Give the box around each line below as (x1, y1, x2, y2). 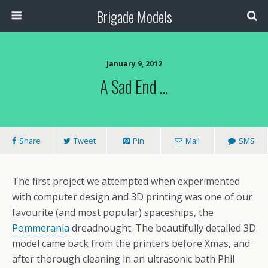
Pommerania (12, 221, 69, 234)
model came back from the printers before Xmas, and (12, 237, 250, 250)
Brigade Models (96, 5, 172, 27)
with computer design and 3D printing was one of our (12, 190, 252, 203)
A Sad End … (100, 74, 168, 99)
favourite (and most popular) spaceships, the (12, 206, 214, 219)
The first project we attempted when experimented (12, 175, 240, 188)
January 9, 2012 (106, 59, 162, 69)
